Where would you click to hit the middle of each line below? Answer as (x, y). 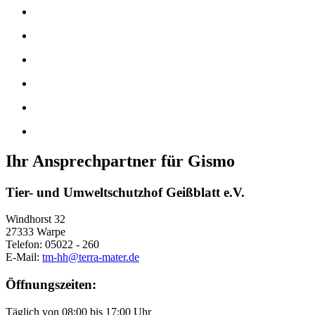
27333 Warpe (36, 232)
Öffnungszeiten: (51, 285)
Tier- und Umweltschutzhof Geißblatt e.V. (125, 192)
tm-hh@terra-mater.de (91, 257)
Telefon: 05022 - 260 (52, 245)
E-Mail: (24, 257)
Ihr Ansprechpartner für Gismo (120, 161)
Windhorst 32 (36, 219)
